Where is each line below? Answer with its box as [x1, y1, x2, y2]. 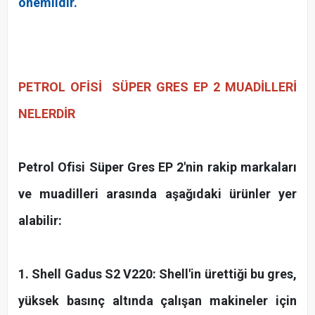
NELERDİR [18, 105, 78, 121]
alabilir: [18, 212, 62, 228]
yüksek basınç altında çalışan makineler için [18, 292, 297, 308]
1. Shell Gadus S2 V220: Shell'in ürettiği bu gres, [18, 266, 297, 281]
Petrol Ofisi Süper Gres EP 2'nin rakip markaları [18, 159, 297, 174]
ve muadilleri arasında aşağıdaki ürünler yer [18, 186, 297, 201]
